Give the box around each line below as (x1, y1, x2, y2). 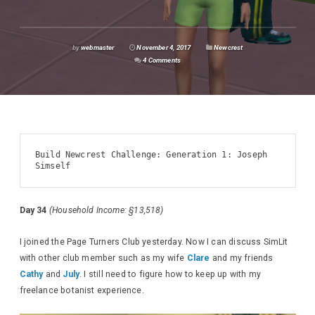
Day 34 (19, 205, 49, 216)
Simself (34, 161, 71, 172)
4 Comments (143, 56, 181, 64)
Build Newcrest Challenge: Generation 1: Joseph (34, 150, 268, 160)
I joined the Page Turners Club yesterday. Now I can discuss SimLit (19, 236, 288, 247)
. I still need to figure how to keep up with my (79, 269, 262, 279)
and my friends (210, 252, 274, 263)
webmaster (79, 43, 115, 51)
